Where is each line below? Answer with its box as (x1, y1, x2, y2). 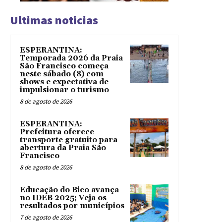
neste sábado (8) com (20, 69, 104, 79)
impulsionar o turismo (20, 85, 109, 95)
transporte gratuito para (20, 135, 117, 145)
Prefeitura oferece (20, 127, 94, 137)
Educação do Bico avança (20, 185, 119, 195)
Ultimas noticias (10, 12, 98, 28)
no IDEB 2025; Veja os (20, 193, 107, 203)
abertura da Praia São (20, 143, 106, 153)
